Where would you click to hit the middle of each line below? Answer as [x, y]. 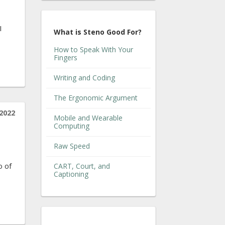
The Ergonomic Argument [96, 97]
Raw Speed [72, 146]
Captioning [71, 174]
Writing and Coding [84, 77]
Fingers [66, 57]
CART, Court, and [82, 166]
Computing [72, 126]
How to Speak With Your [93, 49]
